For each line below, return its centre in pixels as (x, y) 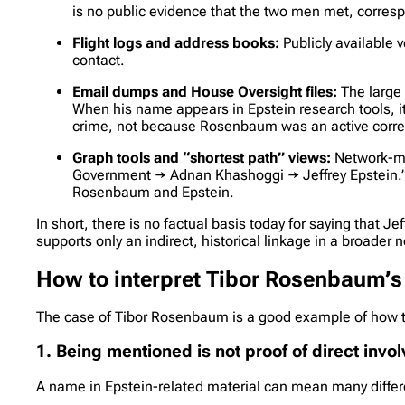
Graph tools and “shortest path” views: (202, 157)
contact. (99, 60)
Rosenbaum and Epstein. (154, 192)
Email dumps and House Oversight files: (205, 91)
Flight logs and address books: (176, 42)
